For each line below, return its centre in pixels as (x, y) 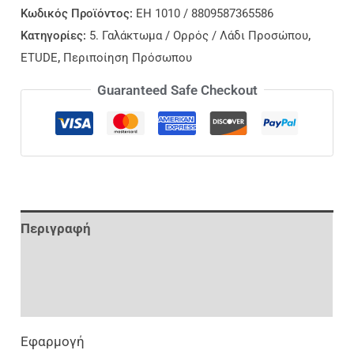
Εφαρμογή (53, 342)
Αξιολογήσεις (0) (74, 299)
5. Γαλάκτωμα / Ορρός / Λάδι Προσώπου (199, 36)
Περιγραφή (56, 228)
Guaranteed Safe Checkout (177, 90)
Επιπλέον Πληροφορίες (95, 264)
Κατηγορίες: (55, 36)
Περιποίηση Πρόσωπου (128, 58)
